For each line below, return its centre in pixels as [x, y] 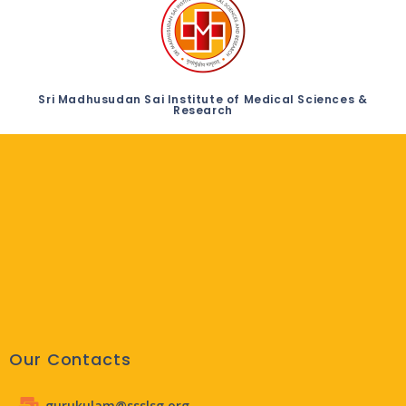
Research [203, 111]
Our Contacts [70, 360]
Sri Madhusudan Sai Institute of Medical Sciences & [203, 100]
